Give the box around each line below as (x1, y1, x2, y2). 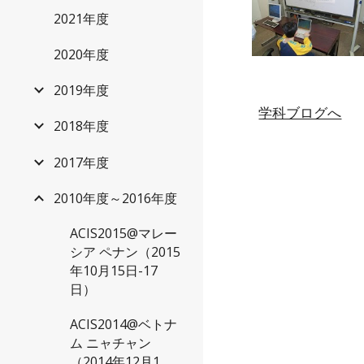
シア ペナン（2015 (70, 242, 180, 261)
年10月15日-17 (70, 261, 158, 279)
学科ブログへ (258, 102, 342, 122)
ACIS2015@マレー (70, 223, 177, 242)
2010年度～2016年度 (54, 188, 177, 207)
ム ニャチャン (70, 333, 151, 352)
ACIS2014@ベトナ (70, 314, 177, 333)
